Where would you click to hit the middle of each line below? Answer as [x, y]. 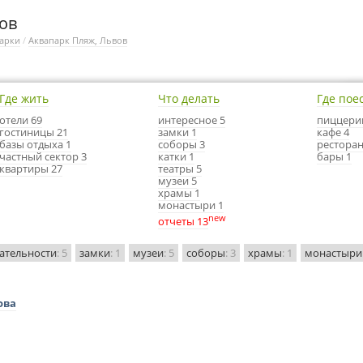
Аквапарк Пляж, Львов [78, 40]
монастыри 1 [191, 205]
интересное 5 [192, 120]
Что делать [189, 98]
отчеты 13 [183, 222]
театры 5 [180, 169]
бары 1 [334, 156]
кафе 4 [333, 132]
